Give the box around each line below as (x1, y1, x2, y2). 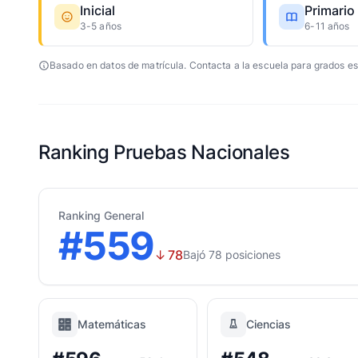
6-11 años (304, 20, 350, 32)
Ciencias (246, 317, 291, 331)
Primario (304, 2, 356, 18)
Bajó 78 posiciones (183, 248, 281, 261)
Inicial (80, 2, 115, 18)
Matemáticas (78, 317, 146, 331)
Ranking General (58, 209, 144, 222)
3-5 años (80, 20, 121, 32)
